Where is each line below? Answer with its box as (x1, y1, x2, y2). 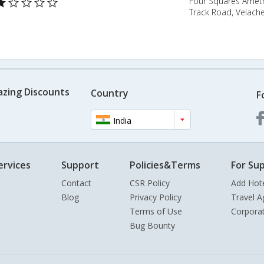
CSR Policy (130, 177, 170, 189)
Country (90, 86, 128, 100)
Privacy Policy (130, 192, 181, 203)
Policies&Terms (130, 159, 200, 172)
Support (61, 159, 99, 172)
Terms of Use (130, 206, 182, 217)
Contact (61, 177, 91, 189)
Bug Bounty (130, 220, 175, 232)
